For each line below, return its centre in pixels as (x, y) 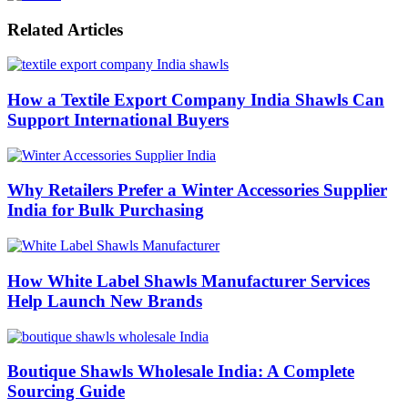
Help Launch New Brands (105, 301)
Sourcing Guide (66, 392)
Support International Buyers (118, 120)
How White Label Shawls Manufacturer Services (189, 280)
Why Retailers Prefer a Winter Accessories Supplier (197, 190)
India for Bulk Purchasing (106, 210)
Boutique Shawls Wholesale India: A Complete (181, 372)
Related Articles (65, 29)
